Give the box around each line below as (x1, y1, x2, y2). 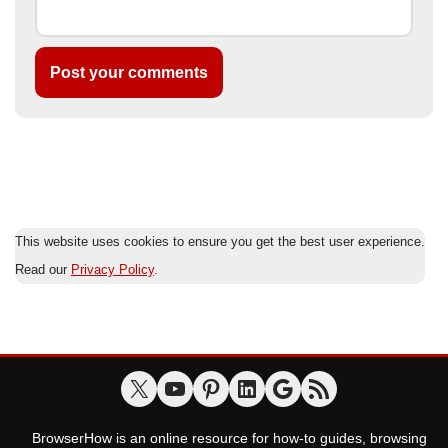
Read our (15, 262, 71, 278)
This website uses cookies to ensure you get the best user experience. (15, 234, 425, 250)
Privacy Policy (71, 262, 154, 278)
